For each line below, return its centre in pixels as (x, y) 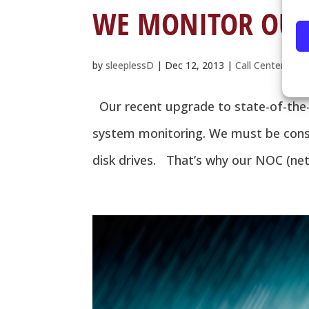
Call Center (260, 65)
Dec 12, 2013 (195, 65)
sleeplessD (130, 65)
